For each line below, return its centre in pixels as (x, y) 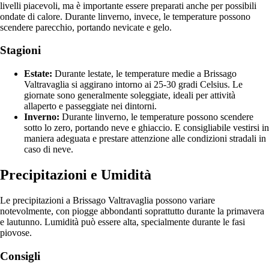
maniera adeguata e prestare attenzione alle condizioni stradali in (145, 139)
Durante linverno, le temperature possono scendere (156, 117)
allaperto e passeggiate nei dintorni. (90, 106)
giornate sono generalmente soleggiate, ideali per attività (130, 95)
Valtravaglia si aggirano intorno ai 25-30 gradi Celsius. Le (133, 85)
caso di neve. (49, 150)
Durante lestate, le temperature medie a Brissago (144, 74)
